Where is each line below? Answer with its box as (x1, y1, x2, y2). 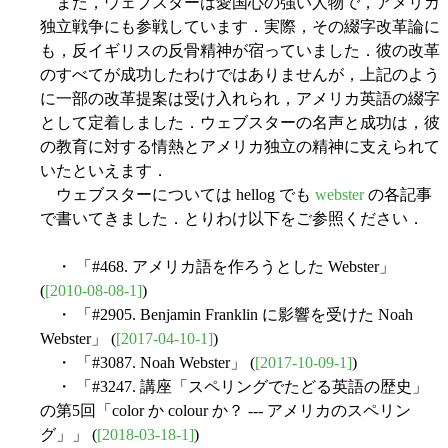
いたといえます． (40, 162, 168, 180)
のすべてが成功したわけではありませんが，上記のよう (40, 66, 440, 84)
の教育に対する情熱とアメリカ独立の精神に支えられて (40, 138, 440, 156)
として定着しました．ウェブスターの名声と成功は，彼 (40, 114, 440, 132)
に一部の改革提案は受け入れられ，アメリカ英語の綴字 (40, 90, 440, 108)
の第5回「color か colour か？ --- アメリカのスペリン (40, 402, 411, 420)
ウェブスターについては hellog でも (40, 186, 315, 204)
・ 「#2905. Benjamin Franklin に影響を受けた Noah (40, 306, 413, 324)
